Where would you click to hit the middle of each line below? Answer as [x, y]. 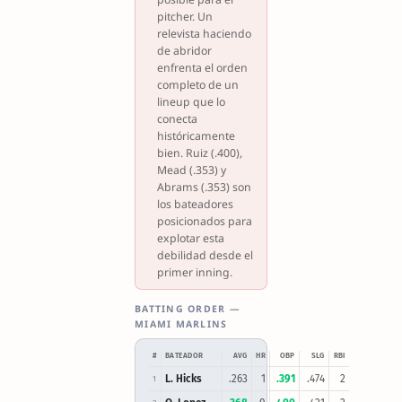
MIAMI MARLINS [181, 324]
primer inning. [194, 272]
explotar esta [190, 238]
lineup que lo [191, 101]
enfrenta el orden [202, 67]
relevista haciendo [204, 33]
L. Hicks [184, 378]
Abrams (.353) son [204, 187]
